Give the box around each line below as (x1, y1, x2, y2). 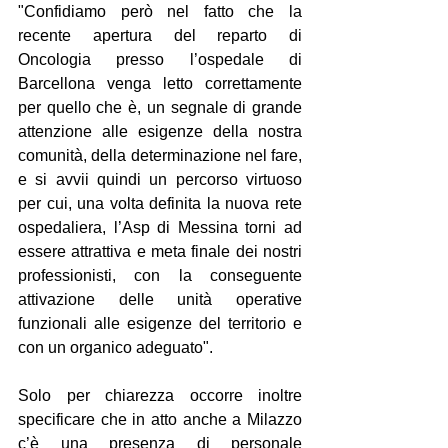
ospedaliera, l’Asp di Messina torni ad (18, 219, 302, 236)
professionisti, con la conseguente (18, 267, 302, 284)
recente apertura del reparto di (18, 27, 302, 44)
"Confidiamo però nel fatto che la (18, 3, 302, 20)
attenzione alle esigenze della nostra (18, 123, 302, 140)
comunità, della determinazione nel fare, (18, 147, 302, 164)
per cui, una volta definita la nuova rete (18, 195, 302, 212)
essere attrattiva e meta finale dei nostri (18, 243, 302, 260)
